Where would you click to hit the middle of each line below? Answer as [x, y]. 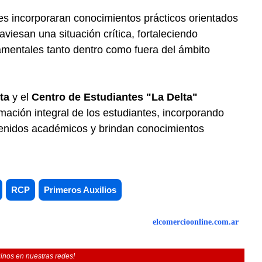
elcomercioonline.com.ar [196, 222]
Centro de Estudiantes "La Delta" [115, 97]
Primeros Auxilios [80, 190]
